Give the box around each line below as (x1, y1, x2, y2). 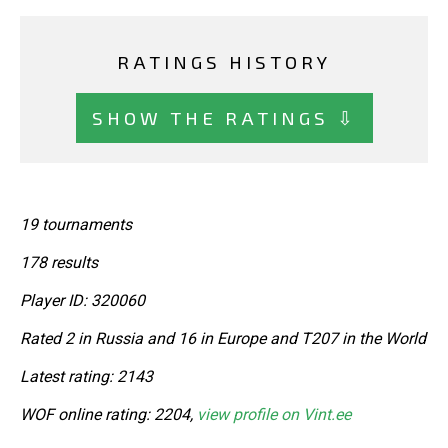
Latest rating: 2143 (20, 366, 153, 386)
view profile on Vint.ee (197, 404, 351, 424)
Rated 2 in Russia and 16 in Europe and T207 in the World (20, 328, 426, 348)
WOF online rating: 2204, (20, 404, 197, 424)
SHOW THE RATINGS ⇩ (91, 105, 357, 129)
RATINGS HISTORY (117, 50, 331, 74)
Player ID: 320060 (20, 290, 145, 310)
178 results (20, 252, 98, 272)
